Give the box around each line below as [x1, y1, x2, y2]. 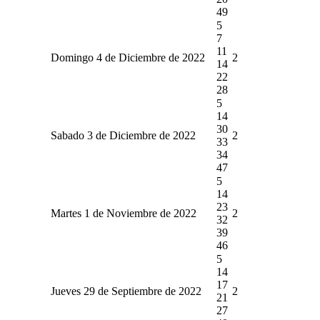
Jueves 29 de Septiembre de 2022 [50, 284, 201, 297]
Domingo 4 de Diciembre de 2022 [50, 51, 205, 64]
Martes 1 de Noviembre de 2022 [50, 206, 196, 219]
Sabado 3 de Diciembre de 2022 [50, 129, 196, 141]
